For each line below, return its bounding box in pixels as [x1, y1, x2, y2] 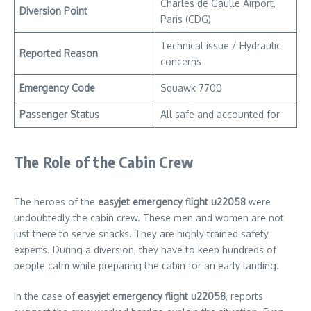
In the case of [14, 290, 78, 303]
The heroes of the [14, 196, 98, 208]
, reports [226, 290, 263, 303]
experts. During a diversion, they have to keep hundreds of [14, 244, 276, 256]
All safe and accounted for [160, 108, 280, 121]
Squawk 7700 [160, 82, 222, 94]
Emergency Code [19, 82, 95, 94]
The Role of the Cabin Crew [14, 152, 194, 172]
